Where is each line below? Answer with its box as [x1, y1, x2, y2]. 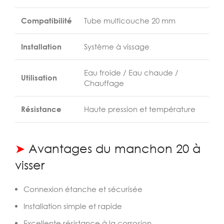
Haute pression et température [84, 104, 195, 113]
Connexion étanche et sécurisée [23, 184, 142, 193]
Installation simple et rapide [23, 201, 122, 210]
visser [15, 157, 44, 172]
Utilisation [21, 73, 57, 82]
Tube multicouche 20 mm [84, 16, 175, 25]
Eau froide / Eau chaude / [84, 68, 178, 77]
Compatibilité [21, 16, 72, 25]
